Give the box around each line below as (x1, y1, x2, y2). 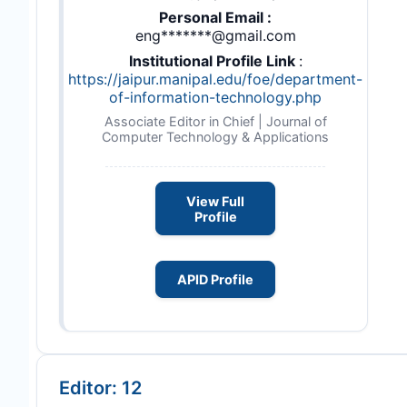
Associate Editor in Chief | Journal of (104, 114, 327, 130)
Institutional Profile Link (128, 52, 299, 71)
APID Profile (177, 271, 253, 287)
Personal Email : (159, 8, 272, 27)
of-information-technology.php (109, 88, 322, 107)
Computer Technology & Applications (102, 129, 329, 145)
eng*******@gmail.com (134, 26, 296, 45)
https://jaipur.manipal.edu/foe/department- (68, 70, 362, 89)
